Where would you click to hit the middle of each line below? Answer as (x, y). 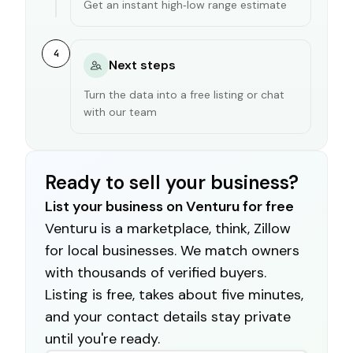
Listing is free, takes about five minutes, (174, 294)
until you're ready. (102, 338)
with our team (120, 111)
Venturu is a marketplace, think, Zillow (168, 228)
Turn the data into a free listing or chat (184, 94)
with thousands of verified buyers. (156, 272)
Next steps (142, 65)
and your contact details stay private (168, 316)
